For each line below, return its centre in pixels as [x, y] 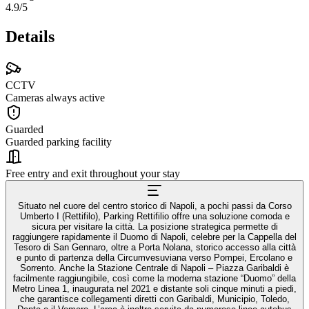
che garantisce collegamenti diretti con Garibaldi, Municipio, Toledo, [154, 299]
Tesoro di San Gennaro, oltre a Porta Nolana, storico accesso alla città [154, 247]
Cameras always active [55, 97]
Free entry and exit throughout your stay [93, 173]
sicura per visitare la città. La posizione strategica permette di [154, 226]
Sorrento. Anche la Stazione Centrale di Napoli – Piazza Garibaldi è [154, 268]
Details [30, 36]
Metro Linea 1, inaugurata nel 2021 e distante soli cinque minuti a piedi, [154, 288]
